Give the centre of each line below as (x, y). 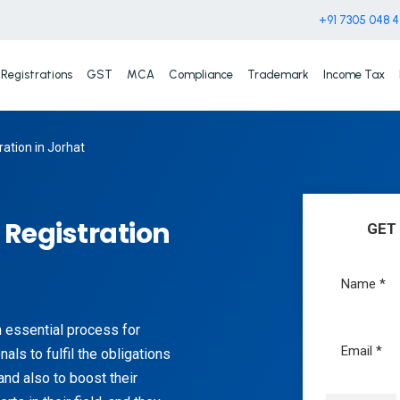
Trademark (278, 74)
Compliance (200, 74)
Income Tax (354, 74)
